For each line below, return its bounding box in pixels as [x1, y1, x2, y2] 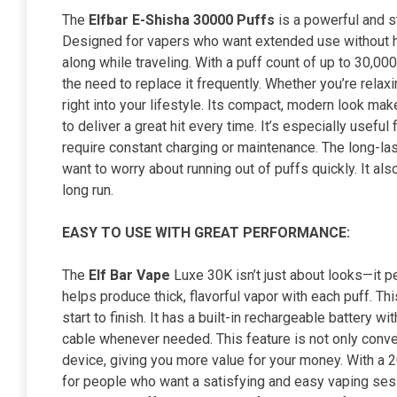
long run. [62, 182, 113, 199]
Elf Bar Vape [89, 267, 170, 284]
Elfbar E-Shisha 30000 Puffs [89, 12, 275, 29]
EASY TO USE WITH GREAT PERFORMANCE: [62, 224, 350, 242]
